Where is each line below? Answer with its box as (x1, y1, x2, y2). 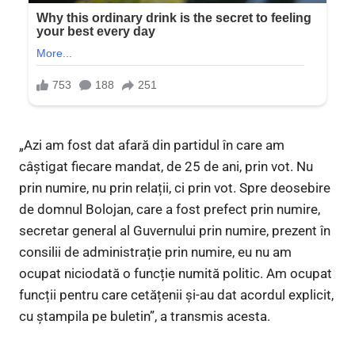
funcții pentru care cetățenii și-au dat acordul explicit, (19, 287, 334, 303)
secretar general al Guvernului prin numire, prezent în (19, 223, 330, 239)
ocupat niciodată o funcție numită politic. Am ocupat (19, 265, 332, 282)
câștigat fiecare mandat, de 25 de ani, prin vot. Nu (19, 158, 313, 175)
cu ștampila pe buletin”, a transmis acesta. (19, 308, 270, 325)
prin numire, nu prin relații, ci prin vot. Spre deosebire (19, 180, 330, 197)
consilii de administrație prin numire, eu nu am (19, 244, 292, 261)
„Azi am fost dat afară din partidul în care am (19, 137, 284, 154)
